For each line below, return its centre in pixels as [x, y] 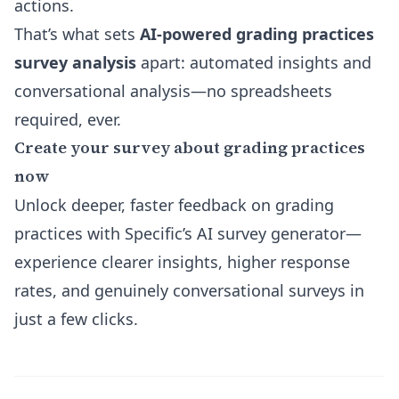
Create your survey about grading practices [190, 147]
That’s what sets [77, 34]
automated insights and [281, 62]
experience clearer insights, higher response [182, 262]
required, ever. [68, 119]
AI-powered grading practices [257, 34]
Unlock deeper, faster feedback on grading [174, 205]
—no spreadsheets [261, 91]
